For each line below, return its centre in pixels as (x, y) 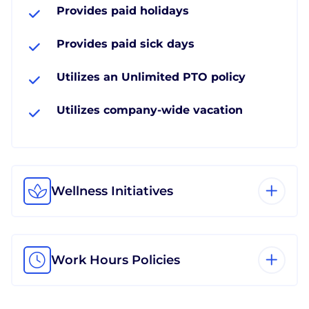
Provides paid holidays (123, 10)
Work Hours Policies (116, 260)
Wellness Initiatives (112, 191)
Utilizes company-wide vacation (150, 110)
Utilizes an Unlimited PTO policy (151, 77)
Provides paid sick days (126, 43)
